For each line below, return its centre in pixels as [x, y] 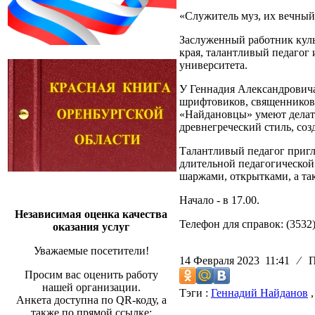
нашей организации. [91, 287]
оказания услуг [91, 227]
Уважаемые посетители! [91, 251]
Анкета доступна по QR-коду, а [91, 300]
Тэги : [195, 293]
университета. [213, 65]
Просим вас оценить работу [91, 275]
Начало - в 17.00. [219, 200]
